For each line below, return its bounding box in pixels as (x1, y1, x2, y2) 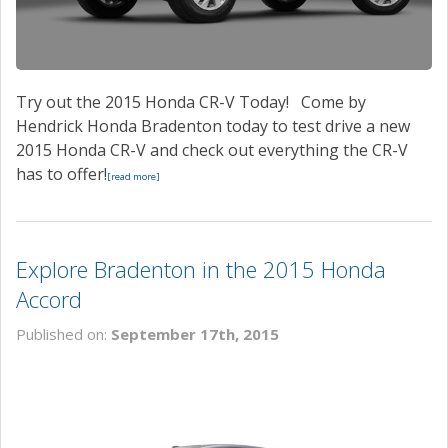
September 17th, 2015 (111, 324, 279, 345)
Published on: (16, 324, 111, 345)
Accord (16, 284, 82, 315)
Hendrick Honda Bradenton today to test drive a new (16, 115, 410, 138)
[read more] (107, 170, 160, 184)
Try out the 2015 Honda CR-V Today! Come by (16, 91, 366, 114)
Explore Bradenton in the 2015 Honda (16, 254, 386, 285)
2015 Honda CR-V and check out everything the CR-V (16, 139, 408, 162)
